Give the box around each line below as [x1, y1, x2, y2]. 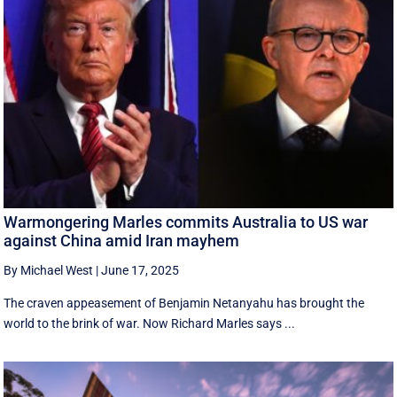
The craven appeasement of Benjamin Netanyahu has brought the [4, 295, 365, 310]
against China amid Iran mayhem [4, 230, 240, 250]
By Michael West [4, 262, 94, 277]
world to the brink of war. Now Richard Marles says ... [4, 315, 296, 331]
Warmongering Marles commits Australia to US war [4, 212, 369, 231]
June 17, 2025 [101, 262, 180, 277]
